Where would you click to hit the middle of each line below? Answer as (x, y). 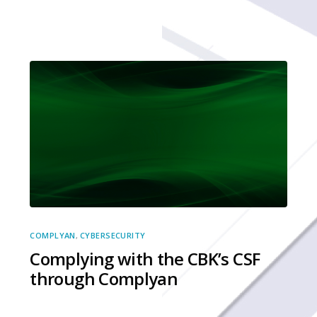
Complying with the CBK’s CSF (145, 259)
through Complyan (104, 279)
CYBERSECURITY (113, 236)
